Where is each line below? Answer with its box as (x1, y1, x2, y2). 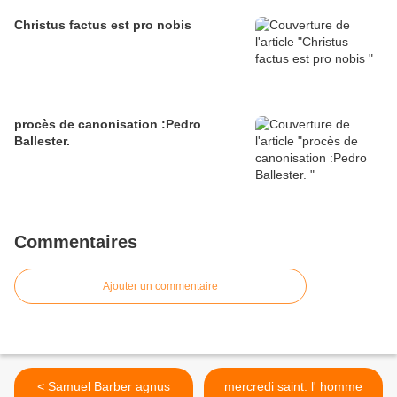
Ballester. (14, 134, 70, 149)
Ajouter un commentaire (103, 280, 218, 293)
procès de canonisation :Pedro (14, 117, 201, 132)
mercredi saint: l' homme (224, 379, 311, 394)
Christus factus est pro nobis (14, 18, 191, 33)
